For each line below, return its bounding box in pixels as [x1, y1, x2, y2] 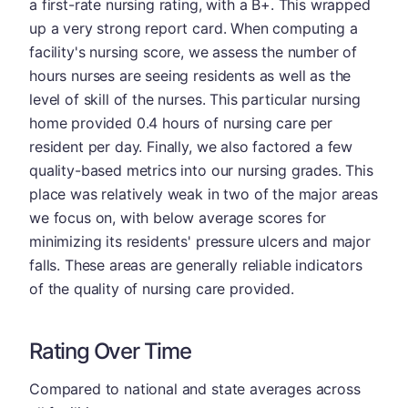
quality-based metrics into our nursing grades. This [29, 160, 373, 179]
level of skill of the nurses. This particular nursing [29, 89, 361, 108]
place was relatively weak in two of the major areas [29, 184, 378, 203]
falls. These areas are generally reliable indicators [29, 255, 362, 274]
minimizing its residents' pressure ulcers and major [29, 231, 371, 250]
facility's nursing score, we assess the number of [29, 42, 358, 61]
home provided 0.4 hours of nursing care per [29, 113, 333, 132]
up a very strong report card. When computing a [29, 18, 358, 37]
